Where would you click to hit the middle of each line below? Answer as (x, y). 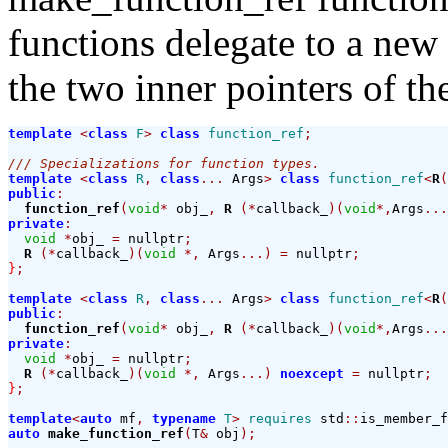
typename (184, 419)
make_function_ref (116, 434)
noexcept (312, 374)
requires (280, 419)
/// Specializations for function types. (164, 164)
